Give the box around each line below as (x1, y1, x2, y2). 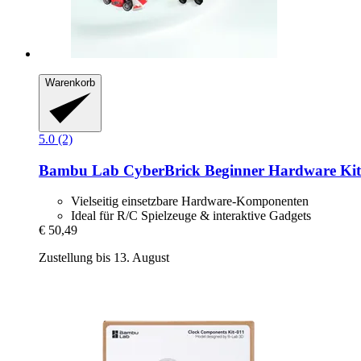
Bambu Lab (39, 161, 119, 179)
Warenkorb (45, 76, 95, 89)
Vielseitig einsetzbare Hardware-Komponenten (71, 194, 309, 209)
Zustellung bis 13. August (39, 251, 169, 265)
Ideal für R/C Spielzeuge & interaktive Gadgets (71, 209, 311, 223)
